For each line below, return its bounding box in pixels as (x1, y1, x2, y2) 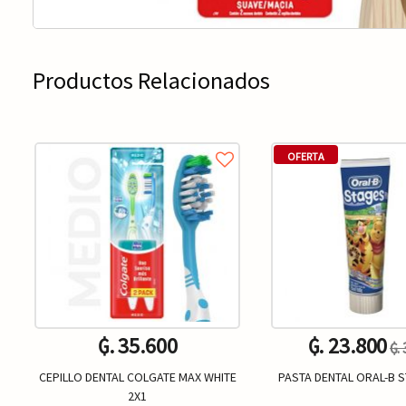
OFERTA (287, 150, 325, 164)
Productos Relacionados (33, 65, 271, 95)
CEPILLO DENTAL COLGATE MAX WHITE (38, 368, 237, 385)
